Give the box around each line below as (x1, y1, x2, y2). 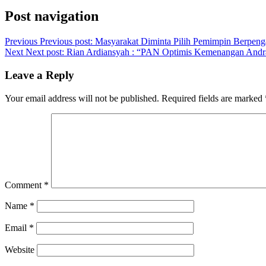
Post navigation (5, 8, 99, 24)
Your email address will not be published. (5, 93, 159, 103)
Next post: (26, 47, 64, 58)
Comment (5, 179, 44, 190)
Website (5, 244, 34, 255)
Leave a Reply (5, 69, 74, 82)
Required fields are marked (161, 93, 265, 103)
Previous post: (40, 36, 93, 47)
